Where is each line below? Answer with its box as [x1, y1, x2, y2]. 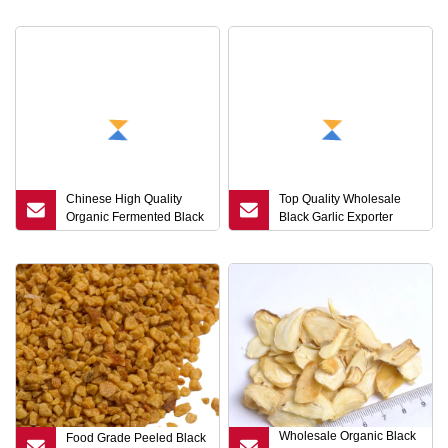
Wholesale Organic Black [279, 429, 417, 443]
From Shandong [279, 228, 368, 242]
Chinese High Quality [66, 192, 182, 206]
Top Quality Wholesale [279, 192, 402, 206]
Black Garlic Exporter [279, 210, 394, 224]
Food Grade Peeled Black [66, 431, 206, 445]
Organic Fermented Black [66, 210, 204, 224]
